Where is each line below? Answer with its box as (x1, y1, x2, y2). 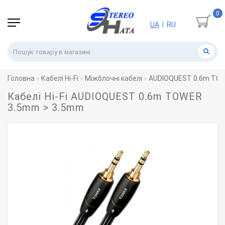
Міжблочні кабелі (85, 74, 142, 83)
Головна (8, 74, 35, 83)
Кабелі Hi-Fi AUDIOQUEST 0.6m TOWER (8, 90, 202, 103)
